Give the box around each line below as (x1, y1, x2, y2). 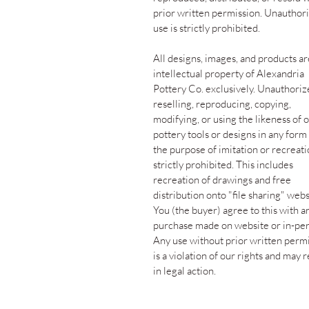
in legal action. (153, 264, 216, 278)
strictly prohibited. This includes (153, 158, 293, 172)
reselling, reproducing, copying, (153, 97, 291, 111)
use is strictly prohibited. (153, 21, 260, 35)
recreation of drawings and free (153, 173, 291, 187)
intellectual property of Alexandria (153, 67, 304, 81)
